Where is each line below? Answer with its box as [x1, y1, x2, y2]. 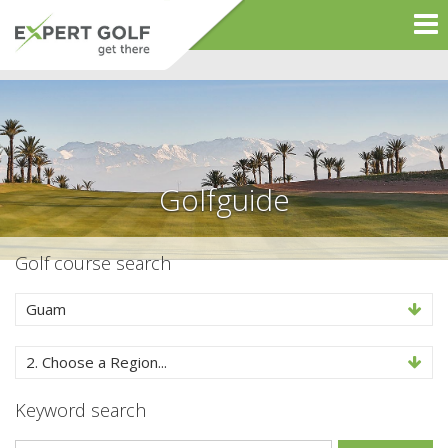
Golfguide [158, 179, 290, 220]
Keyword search [15, 398, 146, 422]
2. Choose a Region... [26, 352, 167, 372]
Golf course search [15, 251, 171, 275]
